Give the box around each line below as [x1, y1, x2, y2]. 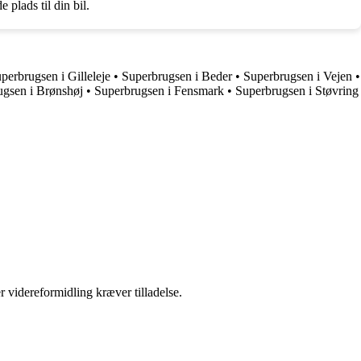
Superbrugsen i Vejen [243, 68, 352, 83]
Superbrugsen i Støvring [235, 83, 359, 98]
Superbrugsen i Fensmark [94, 83, 224, 98]
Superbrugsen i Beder [122, 68, 232, 83]
